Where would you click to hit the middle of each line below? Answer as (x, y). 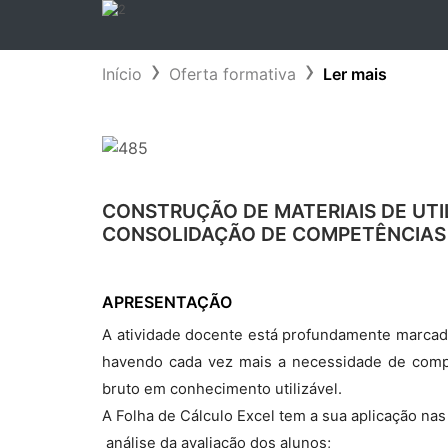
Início (122, 74)
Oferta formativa (232, 74)
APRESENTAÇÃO (167, 302)
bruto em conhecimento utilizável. (222, 389)
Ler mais (355, 74)
